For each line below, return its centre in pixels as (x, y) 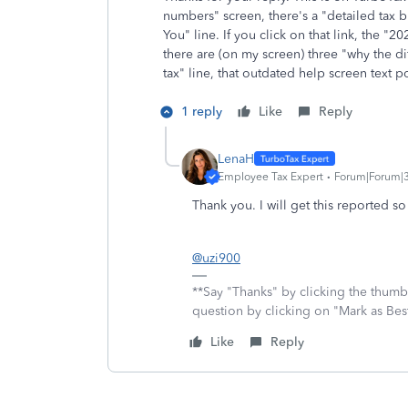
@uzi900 (216, 258)
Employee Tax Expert (270, 176)
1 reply (202, 112)
